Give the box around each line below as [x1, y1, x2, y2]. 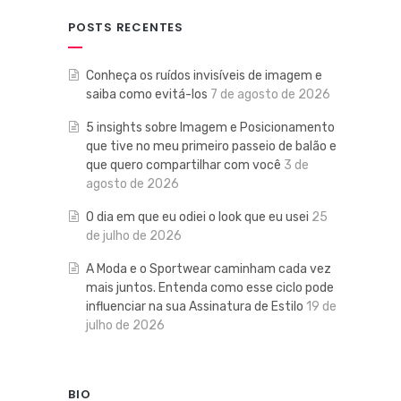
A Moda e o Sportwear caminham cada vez [86, 261, 331, 277]
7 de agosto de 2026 [210, 87, 330, 102]
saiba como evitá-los [86, 87, 208, 102]
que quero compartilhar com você [86, 158, 281, 173]
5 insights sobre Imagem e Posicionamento [86, 120, 335, 135]
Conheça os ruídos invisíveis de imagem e [86, 68, 322, 83]
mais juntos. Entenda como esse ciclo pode [86, 280, 334, 295]
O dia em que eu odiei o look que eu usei [86, 209, 309, 225]
